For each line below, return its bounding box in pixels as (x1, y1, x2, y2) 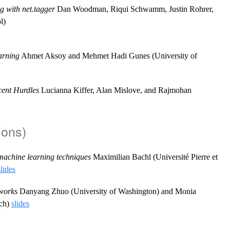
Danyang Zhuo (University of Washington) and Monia (17, 187, 196, 196)
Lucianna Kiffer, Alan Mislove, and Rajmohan (39, 86, 191, 95)
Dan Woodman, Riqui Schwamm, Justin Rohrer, (55, 4, 214, 13)
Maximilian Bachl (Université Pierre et (91, 152, 218, 162)
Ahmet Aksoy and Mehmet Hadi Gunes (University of (20, 51, 197, 60)
